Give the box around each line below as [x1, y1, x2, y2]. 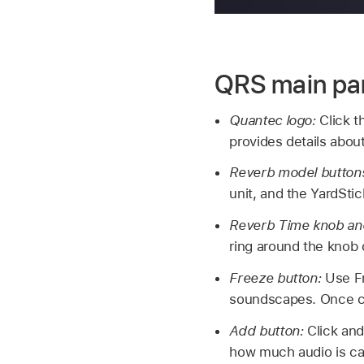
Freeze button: [229, 269, 326, 286]
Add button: [229, 322, 308, 339]
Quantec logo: [229, 111, 320, 128]
